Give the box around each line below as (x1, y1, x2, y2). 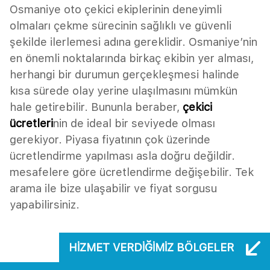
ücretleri (10, 116, 53, 130)
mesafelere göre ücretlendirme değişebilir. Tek (10, 165, 254, 178)
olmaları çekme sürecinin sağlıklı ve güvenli (10, 19, 231, 32)
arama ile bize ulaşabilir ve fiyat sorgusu (10, 181, 217, 195)
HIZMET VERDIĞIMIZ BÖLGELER (69, 240, 237, 254)
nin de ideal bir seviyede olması (53, 116, 215, 130)
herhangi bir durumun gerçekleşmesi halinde (10, 67, 239, 81)
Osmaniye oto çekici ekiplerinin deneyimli (10, 2, 222, 16)
